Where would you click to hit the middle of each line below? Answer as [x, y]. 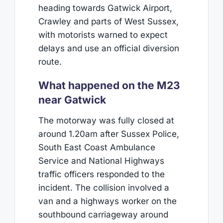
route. [50, 61]
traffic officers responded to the [101, 174]
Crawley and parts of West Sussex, [108, 21]
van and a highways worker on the [107, 201]
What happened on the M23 [109, 85]
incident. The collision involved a [104, 188]
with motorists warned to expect [103, 35]
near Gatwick [72, 100]
